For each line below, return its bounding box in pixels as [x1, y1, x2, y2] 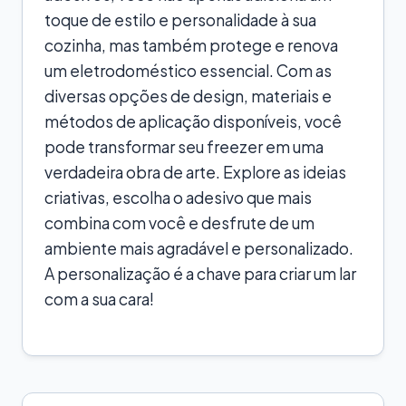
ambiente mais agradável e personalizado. [44, 237, 353, 258]
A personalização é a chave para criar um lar [44, 263, 356, 284]
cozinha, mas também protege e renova [44, 34, 338, 55]
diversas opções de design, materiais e [44, 85, 332, 106]
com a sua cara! [44, 288, 154, 309]
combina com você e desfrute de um [44, 212, 314, 233]
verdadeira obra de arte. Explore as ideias [44, 161, 346, 182]
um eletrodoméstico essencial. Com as [44, 60, 332, 81]
